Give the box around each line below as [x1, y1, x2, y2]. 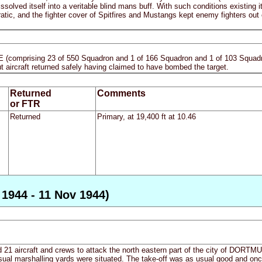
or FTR [9, 99, 40, 109]
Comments [96, 88, 146, 99]
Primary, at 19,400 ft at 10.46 [96, 112, 196, 122]
